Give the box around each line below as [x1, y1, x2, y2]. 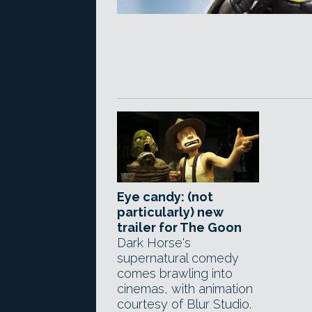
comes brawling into [117, 266, 233, 281]
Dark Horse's [117, 235, 191, 250]
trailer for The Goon [117, 220, 242, 235]
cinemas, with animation [117, 281, 253, 296]
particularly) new [117, 205, 224, 219]
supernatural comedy [117, 251, 239, 265]
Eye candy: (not [117, 189, 213, 204]
